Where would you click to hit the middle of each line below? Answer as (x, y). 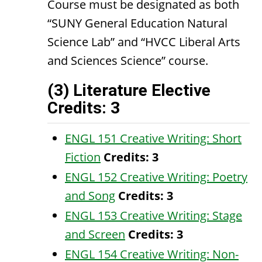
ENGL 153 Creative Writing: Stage (154, 216)
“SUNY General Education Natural (137, 23)
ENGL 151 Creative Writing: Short (153, 138)
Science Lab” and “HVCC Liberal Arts (144, 42)
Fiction (83, 157)
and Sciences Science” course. (128, 61)
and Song (90, 196)
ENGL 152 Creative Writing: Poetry (156, 177)
